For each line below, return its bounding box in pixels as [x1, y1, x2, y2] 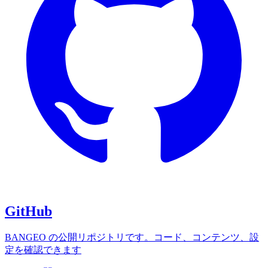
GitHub [5, 203, 52, 220]
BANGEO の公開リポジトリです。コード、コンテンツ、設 [5, 232, 259, 243]
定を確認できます [5, 245, 81, 255]
